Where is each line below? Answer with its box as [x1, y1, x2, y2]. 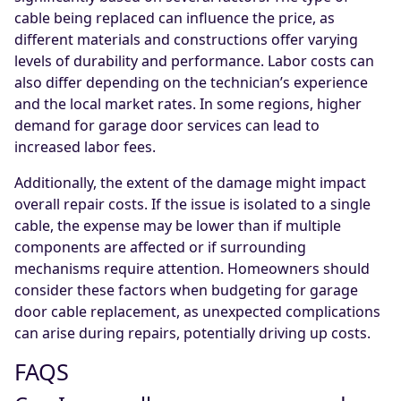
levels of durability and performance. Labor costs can [14, 51, 374, 72]
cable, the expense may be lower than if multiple [14, 216, 341, 236]
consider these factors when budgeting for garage [14, 280, 358, 301]
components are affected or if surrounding [14, 237, 306, 258]
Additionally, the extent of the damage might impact [14, 173, 366, 193]
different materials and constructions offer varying [14, 30, 358, 50]
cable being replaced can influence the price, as [14, 8, 335, 29]
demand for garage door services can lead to [14, 115, 320, 136]
